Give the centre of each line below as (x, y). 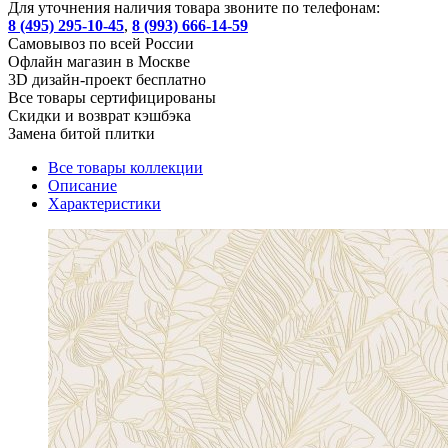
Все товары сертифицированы (112, 97)
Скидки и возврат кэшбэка (99, 115)
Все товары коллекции (125, 167)
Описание (82, 185)
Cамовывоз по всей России (101, 43)
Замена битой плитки (81, 133)
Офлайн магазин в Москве (99, 61)
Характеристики (104, 203)
